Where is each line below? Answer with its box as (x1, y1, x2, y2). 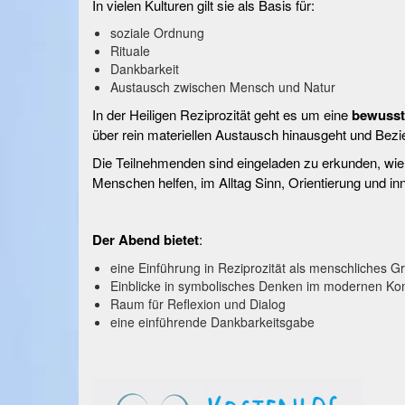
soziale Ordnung (110, 24, 204, 42)
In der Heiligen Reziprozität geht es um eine (92, 105, 352, 124)
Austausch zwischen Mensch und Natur (110, 78, 335, 96)
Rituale (110, 42, 150, 60)
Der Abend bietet (92, 230, 199, 250)
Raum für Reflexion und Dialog (110, 295, 286, 313)
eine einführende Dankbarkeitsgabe (110, 313, 315, 331)
